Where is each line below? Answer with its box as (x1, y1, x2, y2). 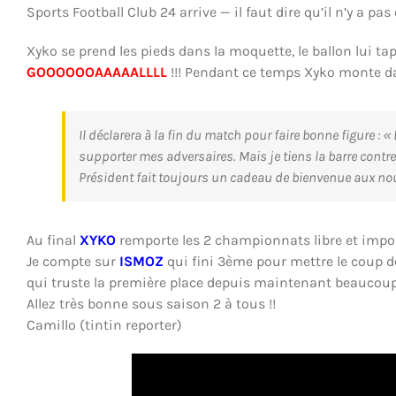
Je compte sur (26, 253, 119, 270)
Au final (26, 232, 80, 248)
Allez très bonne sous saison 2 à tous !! (26, 295, 276, 312)
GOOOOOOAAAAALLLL (26, 64, 167, 80)
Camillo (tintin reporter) (26, 316, 182, 333)
